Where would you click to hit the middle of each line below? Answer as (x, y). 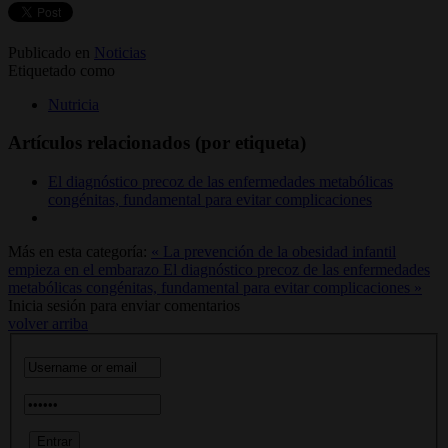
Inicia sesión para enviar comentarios (124, 306)
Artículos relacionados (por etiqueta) (157, 143)
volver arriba (48, 324)
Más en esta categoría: (77, 252)
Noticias (120, 52)
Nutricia (73, 104)
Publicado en (49, 52)
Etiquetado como (61, 70)
